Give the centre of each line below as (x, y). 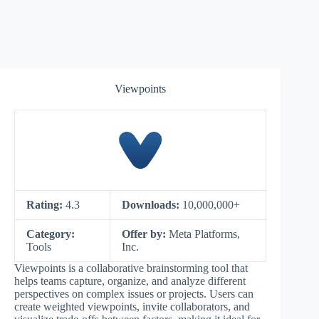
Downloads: (152, 205)
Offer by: (145, 234)
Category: (51, 234)
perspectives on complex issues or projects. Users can (134, 294)
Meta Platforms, (204, 234)
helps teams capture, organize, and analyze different (130, 281)
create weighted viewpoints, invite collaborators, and (132, 307)
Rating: (46, 205)
